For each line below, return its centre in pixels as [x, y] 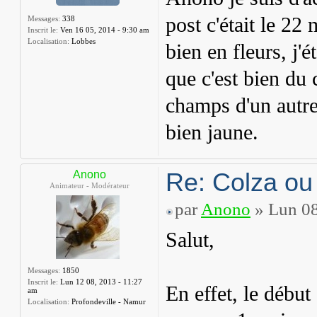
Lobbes [82, 41]
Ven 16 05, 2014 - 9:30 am [104, 30]
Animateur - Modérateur [89, 185]
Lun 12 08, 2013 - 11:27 [100, 282]
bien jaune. [212, 132]
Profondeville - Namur [108, 301]
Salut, [190, 240]
